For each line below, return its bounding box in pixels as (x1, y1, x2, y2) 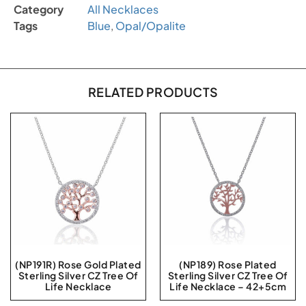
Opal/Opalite (115, 18, 186, 33)
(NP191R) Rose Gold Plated (15, 258, 141, 270)
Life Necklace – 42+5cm (169, 280, 286, 292)
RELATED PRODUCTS (87, 84, 219, 100)
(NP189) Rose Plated (179, 258, 277, 270)
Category (14, 2, 64, 16)
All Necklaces (87, 2, 158, 16)
